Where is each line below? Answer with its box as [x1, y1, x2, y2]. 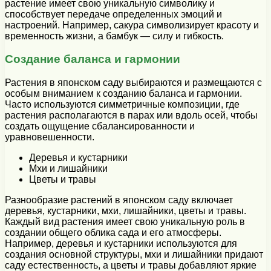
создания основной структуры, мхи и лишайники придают [5, 249, 263, 260]
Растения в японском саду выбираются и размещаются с [5, 77, 262, 88]
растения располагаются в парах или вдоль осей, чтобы [5, 110, 258, 121]
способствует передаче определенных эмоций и [5, 8, 222, 19]
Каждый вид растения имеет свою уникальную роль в [5, 217, 245, 227]
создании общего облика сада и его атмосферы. [5, 227, 221, 238]
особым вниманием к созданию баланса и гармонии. [5, 88, 242, 99]
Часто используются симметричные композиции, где [5, 99, 240, 110]
